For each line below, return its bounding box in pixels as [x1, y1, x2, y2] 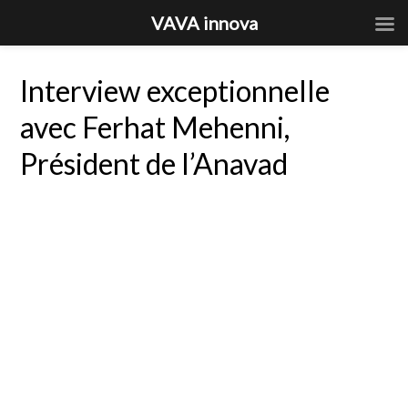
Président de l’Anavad [20, 146, 289, 181]
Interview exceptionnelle [20, 73, 331, 108]
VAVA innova [150, 12, 258, 34]
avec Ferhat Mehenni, [20, 109, 291, 145]
